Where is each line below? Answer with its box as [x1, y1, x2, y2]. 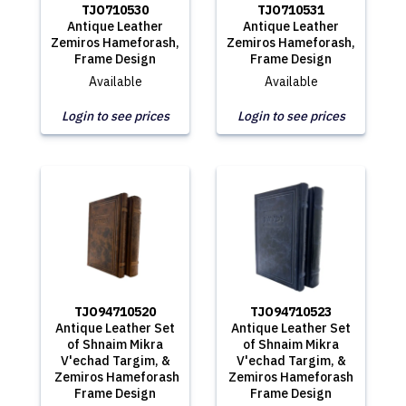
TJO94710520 [74, 304, 156, 320]
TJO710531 [257, 2, 324, 18]
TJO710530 [82, 2, 149, 18]
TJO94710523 [250, 304, 332, 320]
